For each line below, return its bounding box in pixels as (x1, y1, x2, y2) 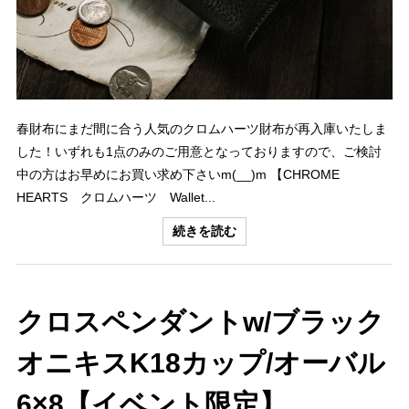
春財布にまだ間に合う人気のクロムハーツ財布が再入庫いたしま (16, 121, 387, 136)
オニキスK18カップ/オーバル (16, 347, 385, 378)
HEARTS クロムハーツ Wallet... (16, 189, 215, 204)
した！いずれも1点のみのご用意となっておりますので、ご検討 (16, 143, 382, 159)
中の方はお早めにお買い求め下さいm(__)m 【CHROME (16, 166, 340, 182)
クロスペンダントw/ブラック (16, 306, 384, 337)
